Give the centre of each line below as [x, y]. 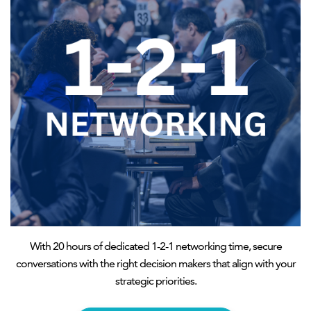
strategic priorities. [155, 281]
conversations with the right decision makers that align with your [155, 264]
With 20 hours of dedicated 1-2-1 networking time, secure [155, 246]
